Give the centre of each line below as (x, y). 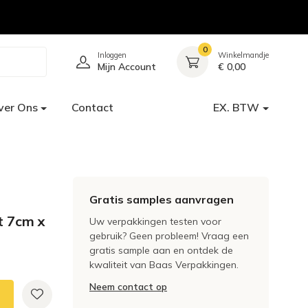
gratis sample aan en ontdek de (161, 250)
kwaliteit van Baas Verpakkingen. (164, 265)
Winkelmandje (243, 55)
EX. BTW (236, 107)
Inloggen (112, 55)
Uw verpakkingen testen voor (155, 221)
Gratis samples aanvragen (162, 199)
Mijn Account (127, 67)
